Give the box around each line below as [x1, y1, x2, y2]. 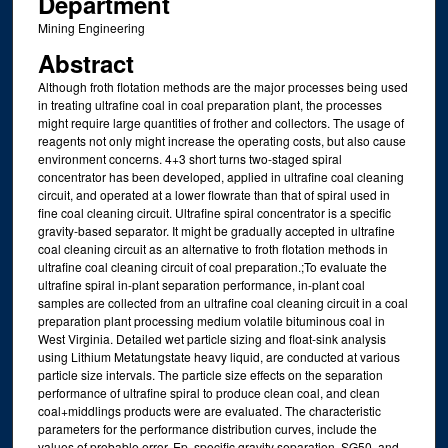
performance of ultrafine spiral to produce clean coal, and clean [37, 383, 380, 401]
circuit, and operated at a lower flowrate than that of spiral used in [37, 185, 390, 203]
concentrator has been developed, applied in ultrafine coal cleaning [37, 167, 404, 185]
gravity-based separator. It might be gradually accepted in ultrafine [37, 221, 395, 239]
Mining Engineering [37, 19, 145, 37]
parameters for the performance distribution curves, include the [37, 419, 377, 437]
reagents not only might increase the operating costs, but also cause [37, 131, 406, 149]
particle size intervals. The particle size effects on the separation [37, 365, 383, 383]
